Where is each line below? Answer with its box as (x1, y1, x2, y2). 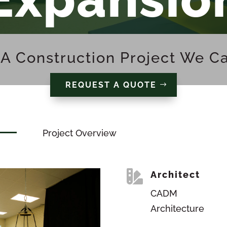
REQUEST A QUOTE (65, 80, 157, 90)
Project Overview (43, 128, 117, 139)
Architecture (150, 203, 205, 214)
